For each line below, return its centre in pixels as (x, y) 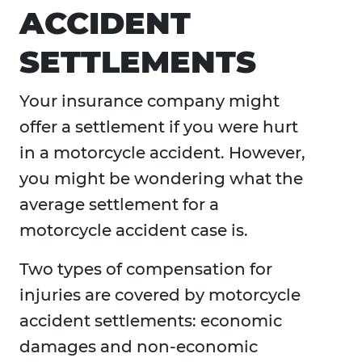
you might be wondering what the (161, 179)
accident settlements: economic (151, 321)
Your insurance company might (149, 101)
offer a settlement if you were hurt (159, 127)
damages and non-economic (139, 347)
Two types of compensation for (146, 269)
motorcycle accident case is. (134, 231)
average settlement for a (119, 205)
